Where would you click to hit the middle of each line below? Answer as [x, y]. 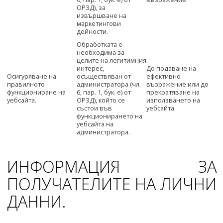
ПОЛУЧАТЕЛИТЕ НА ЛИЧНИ [111, 183]
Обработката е [99, 45]
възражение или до [177, 85]
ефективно [163, 77]
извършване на [101, 16]
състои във [94, 109]
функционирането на [109, 116]
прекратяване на [173, 93]
